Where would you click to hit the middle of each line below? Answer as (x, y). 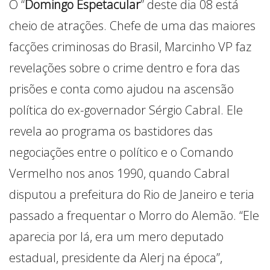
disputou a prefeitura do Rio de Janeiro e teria (132, 194)
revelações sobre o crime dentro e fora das (124, 67)
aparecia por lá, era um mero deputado (116, 236)
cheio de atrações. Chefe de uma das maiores (132, 25)
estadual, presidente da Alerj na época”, (116, 257)
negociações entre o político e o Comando (121, 152)
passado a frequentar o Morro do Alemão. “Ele (134, 215)
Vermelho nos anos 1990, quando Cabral (119, 173)
